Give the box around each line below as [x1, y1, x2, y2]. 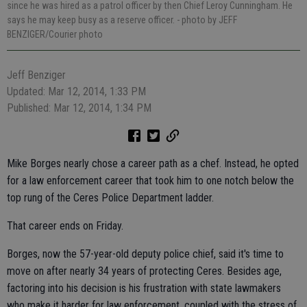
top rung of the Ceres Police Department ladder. [7, 191, 214, 205]
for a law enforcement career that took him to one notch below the [7, 174, 294, 188]
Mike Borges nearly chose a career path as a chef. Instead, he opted [7, 157, 299, 171]
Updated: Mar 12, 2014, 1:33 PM [7, 85, 146, 99]
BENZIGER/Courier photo [7, 29, 103, 40]
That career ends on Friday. [7, 219, 123, 233]
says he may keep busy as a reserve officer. [7, 14, 177, 26]
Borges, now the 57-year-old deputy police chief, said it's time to [7, 247, 284, 261]
